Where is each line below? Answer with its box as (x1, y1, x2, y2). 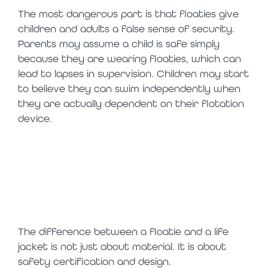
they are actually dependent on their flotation (18, 97, 244, 109)
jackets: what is (18, 164, 226, 197)
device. (18, 112, 52, 124)
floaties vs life (18, 135, 203, 169)
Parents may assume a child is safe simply (18, 37, 220, 50)
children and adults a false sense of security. (18, 22, 234, 35)
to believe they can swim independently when (18, 82, 240, 95)
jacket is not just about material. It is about (18, 240, 226, 252)
